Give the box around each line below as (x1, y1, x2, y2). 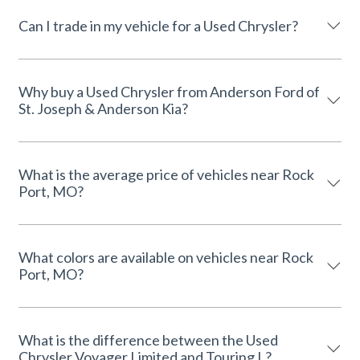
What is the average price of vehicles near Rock (18, 165, 314, 183)
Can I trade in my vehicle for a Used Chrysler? (18, 16, 298, 35)
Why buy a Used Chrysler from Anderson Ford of (18, 82, 320, 100)
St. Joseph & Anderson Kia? (18, 99, 188, 117)
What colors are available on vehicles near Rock (18, 247, 313, 266)
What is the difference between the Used (18, 330, 278, 349)
